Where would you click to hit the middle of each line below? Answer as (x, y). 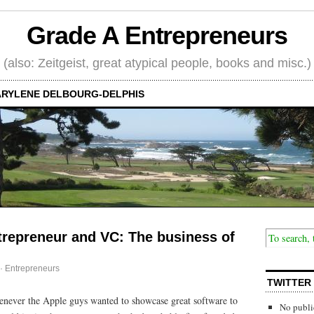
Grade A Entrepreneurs (157, 36)
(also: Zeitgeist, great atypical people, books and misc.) (157, 63)
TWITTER (289, 282)
